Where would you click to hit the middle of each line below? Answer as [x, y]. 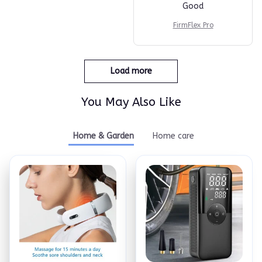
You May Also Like [131, 102]
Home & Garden [103, 136]
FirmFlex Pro [193, 25]
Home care [173, 136]
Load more [131, 71]
